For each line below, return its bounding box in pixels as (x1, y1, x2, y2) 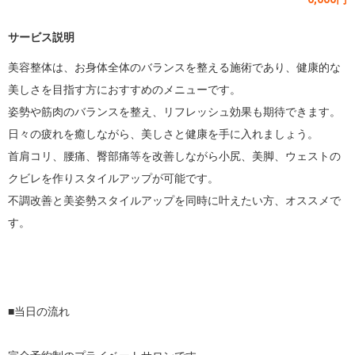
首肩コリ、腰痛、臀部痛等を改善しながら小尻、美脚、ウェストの (8, 150, 341, 162)
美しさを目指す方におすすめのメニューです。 (8, 83, 241, 96)
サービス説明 (8, 31, 74, 44)
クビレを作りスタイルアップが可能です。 (8, 172, 219, 185)
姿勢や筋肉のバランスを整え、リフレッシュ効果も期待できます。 (8, 105, 341, 118)
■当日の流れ (8, 305, 70, 318)
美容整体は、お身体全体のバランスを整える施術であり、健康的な (8, 61, 341, 74)
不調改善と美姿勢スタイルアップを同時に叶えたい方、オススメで (8, 194, 341, 207)
